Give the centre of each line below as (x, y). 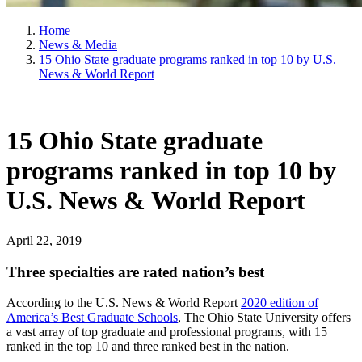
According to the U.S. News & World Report (124, 303)
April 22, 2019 (44, 240)
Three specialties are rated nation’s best (135, 271)
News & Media (78, 45)
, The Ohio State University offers (264, 318)
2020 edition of (280, 303)
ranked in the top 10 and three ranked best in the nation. (148, 347)
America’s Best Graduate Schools (92, 318)
